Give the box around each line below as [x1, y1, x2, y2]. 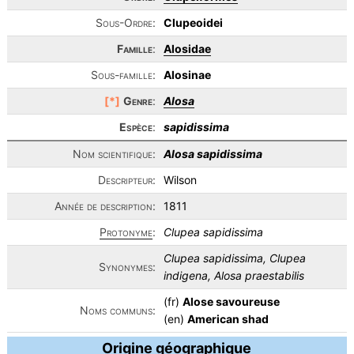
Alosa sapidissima [163, 147, 262, 160]
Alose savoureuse [182, 295, 280, 308]
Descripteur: [97, 173, 156, 186]
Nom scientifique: [72, 147, 156, 160]
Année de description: [54, 199, 156, 213]
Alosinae [163, 68, 211, 81]
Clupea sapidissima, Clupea [163, 251, 306, 265]
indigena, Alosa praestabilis [163, 269, 304, 282]
